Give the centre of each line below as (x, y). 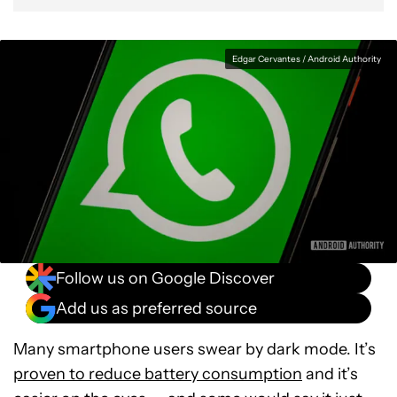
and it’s (330, 374)
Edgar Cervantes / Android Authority (307, 59)
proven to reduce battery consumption (158, 374)
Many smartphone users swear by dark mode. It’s (195, 349)
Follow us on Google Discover (165, 278)
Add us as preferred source (156, 308)
